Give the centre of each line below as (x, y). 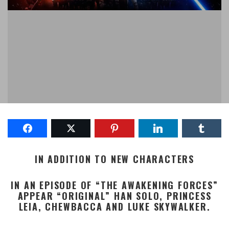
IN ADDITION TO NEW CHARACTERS (114, 159)
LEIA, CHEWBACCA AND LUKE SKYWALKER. (114, 207)
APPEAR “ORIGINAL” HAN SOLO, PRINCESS (114, 196)
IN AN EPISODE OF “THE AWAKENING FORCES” (114, 185)
